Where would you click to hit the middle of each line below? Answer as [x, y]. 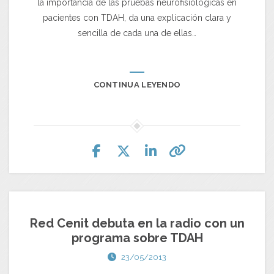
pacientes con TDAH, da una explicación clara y [137, 18]
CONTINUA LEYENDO [137, 85]
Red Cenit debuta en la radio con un [137, 224]
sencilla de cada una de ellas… [137, 33]
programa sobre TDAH [137, 238]
